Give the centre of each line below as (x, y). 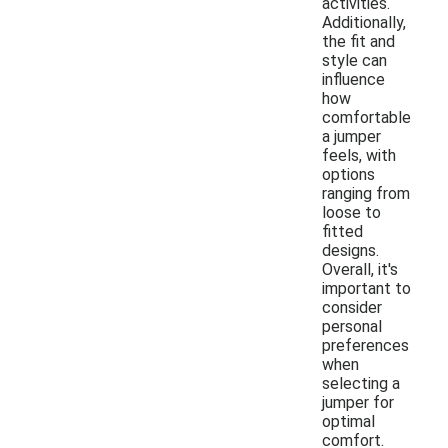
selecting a (361, 383)
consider (352, 307)
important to (366, 288)
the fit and (358, 41)
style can (354, 60)
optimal (348, 421)
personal (352, 326)
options (348, 174)
